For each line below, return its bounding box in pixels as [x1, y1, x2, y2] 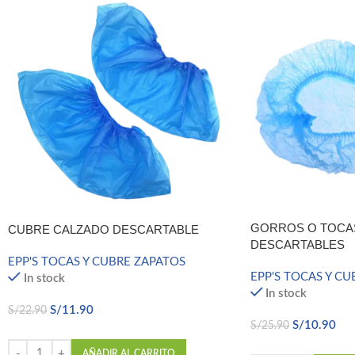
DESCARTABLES [250, 238, 345, 252]
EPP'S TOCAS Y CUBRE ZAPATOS [8, 256, 185, 269]
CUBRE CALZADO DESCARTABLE [8, 223, 199, 237]
